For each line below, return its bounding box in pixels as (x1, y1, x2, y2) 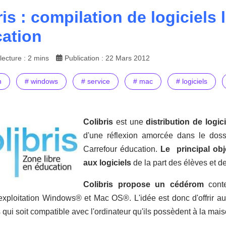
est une (113, 118, 146, 127)
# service (81, 77, 110, 86)
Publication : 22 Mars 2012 (65, 54, 150, 63)
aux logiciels (83, 158, 131, 167)
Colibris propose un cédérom (83, 180, 204, 189)
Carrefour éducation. (83, 145, 161, 154)
